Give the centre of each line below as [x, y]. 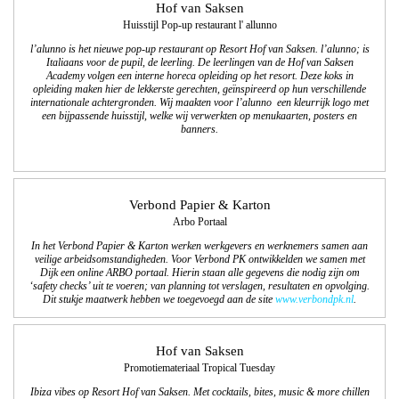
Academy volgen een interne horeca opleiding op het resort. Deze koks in [199, 77]
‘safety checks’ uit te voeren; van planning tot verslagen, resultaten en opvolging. [199, 286]
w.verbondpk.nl [322, 299]
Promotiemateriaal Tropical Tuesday [199, 369]
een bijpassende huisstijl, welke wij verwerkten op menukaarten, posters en [199, 117]
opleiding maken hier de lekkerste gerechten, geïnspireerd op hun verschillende [199, 90]
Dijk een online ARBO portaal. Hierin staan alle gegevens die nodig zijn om [199, 273]
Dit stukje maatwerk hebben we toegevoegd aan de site [159, 299]
